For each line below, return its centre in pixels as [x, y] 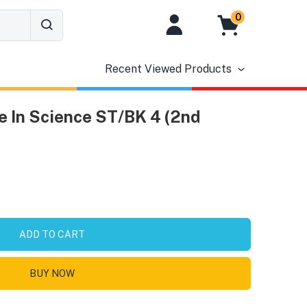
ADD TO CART [52, 234]
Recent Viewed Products [168, 69]
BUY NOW [52, 273]
